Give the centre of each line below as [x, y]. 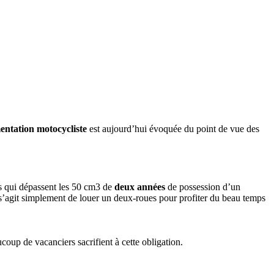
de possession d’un [203, 187]
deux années [140, 187]
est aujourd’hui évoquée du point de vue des [173, 128]
